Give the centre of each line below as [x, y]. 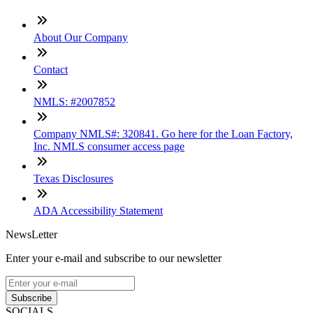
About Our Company [81, 37]
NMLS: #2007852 [74, 101]
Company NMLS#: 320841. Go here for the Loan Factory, [163, 133]
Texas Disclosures [73, 178]
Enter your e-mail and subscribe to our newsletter [114, 258]
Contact [51, 69]
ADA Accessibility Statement [98, 210]
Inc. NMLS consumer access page [109, 146]
